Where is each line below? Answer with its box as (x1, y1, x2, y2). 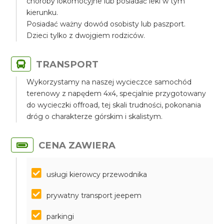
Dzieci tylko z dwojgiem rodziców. (26, 31, 145, 40)
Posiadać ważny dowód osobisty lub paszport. (26, 19, 186, 28)
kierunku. (26, 8, 58, 17)
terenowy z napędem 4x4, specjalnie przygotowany (26, 89, 206, 98)
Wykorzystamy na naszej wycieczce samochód (26, 77, 192, 86)
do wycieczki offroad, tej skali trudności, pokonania (26, 100, 201, 109)
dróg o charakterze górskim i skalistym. (26, 112, 163, 121)
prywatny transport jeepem (46, 191, 142, 200)
